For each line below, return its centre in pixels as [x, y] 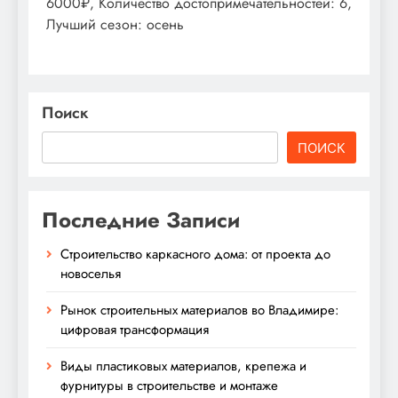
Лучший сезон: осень [115, 24]
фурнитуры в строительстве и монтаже [169, 385]
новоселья [91, 273]
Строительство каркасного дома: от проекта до [195, 254]
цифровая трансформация [135, 329]
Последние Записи [141, 219]
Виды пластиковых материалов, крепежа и [183, 366]
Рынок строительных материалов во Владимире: [199, 310]
